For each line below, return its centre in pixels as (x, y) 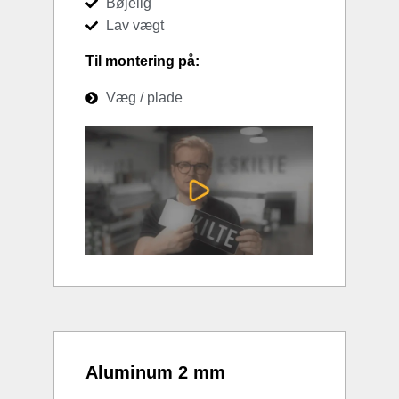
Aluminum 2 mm (155, 373)
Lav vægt (134, 26)
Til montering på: (142, 61)
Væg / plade (144, 98)
